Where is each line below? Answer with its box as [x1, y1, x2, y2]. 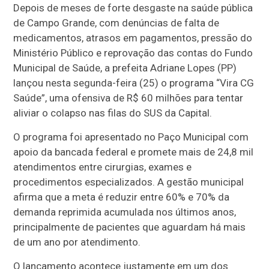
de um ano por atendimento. [13, 235, 141, 248]
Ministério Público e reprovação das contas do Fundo [13, 46, 253, 59]
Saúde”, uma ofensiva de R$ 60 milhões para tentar [13, 91, 244, 104]
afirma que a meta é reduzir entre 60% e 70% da [13, 190, 230, 203]
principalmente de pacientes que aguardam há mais [13, 220, 246, 233]
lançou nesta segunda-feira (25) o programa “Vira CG [13, 76, 255, 89]
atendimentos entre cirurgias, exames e [13, 160, 192, 173]
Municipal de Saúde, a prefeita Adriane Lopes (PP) [13, 61, 237, 74]
